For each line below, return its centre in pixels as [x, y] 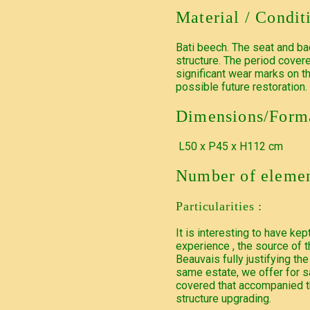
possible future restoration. [241, 87]
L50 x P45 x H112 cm [229, 147]
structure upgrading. [224, 298]
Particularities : [219, 206]
